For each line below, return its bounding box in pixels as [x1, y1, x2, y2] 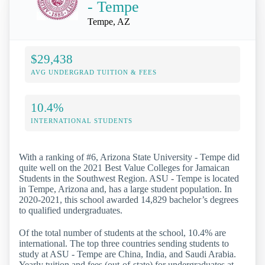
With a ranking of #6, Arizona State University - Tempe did [19, 152, 240, 163]
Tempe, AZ [88, 17, 130, 27]
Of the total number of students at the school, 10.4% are [19, 227, 226, 238]
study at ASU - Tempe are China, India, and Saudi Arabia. [19, 248, 236, 259]
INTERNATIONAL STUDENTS [31, 117, 132, 125]
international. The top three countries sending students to [19, 238, 229, 248]
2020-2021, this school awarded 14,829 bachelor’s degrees [19, 195, 238, 205]
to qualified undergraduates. [19, 205, 122, 216]
